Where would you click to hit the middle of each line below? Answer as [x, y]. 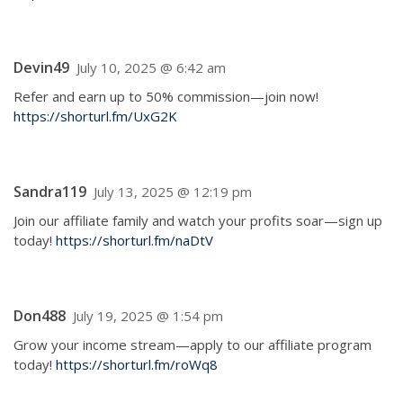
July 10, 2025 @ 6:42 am [151, 67]
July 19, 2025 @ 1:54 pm [148, 316]
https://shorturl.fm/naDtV [134, 240]
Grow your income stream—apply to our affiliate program [193, 345]
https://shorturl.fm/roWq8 [137, 364]
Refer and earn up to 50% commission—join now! [166, 96]
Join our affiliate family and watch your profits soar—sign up [198, 220]
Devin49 [41, 67]
